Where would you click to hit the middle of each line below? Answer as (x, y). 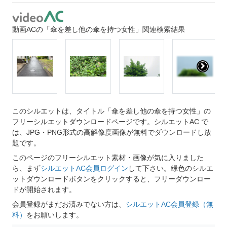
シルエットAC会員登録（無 (169, 204)
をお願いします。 (55, 215)
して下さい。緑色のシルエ (171, 168)
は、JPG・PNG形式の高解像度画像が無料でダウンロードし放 (112, 133)
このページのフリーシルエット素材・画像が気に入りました (108, 158)
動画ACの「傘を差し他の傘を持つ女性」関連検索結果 (99, 30)
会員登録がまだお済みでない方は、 (69, 204)
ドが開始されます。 (44, 190)
